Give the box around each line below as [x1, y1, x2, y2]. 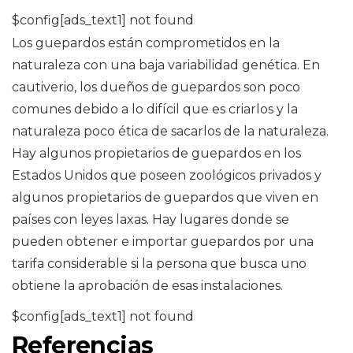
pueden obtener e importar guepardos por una [12, 233, 314, 249]
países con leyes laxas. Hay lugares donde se [12, 211, 289, 227]
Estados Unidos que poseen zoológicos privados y [12, 167, 321, 183]
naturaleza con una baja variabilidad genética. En [12, 57, 320, 72]
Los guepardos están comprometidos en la [12, 35, 280, 50]
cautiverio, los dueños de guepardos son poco [12, 79, 300, 95]
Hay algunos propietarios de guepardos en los [12, 145, 301, 161]
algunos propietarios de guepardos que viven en [12, 189, 318, 205]
